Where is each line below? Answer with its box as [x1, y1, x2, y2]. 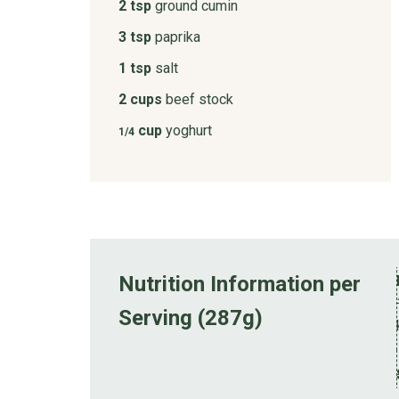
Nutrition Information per [118, 271, 361, 297]
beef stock [165, 90, 233, 108]
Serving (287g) [118, 305, 263, 330]
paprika [154, 28, 200, 45]
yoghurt [165, 121, 212, 139]
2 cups [118, 90, 162, 108]
